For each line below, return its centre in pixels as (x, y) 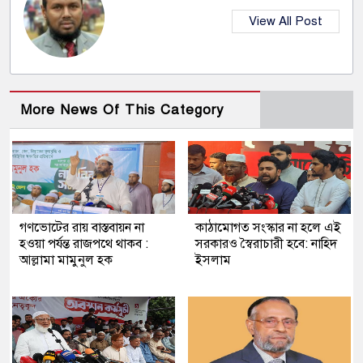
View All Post (286, 21)
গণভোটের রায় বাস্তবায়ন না (82, 227)
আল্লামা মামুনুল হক (66, 260)
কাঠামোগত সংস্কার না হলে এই (268, 227)
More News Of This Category (122, 109)
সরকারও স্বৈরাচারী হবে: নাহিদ (266, 243)
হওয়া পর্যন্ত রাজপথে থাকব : (84, 243)
